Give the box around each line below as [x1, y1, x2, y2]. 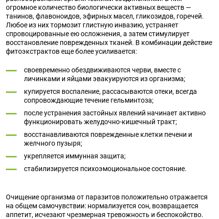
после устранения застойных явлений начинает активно [24, 109, 206, 117]
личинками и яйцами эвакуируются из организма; [24, 75, 185, 83]
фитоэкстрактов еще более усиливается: [6, 47, 137, 55]
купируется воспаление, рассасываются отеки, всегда [24, 88, 197, 95]
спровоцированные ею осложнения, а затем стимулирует [6, 30, 190, 38]
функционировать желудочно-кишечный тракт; [24, 118, 177, 126]
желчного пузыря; [24, 139, 82, 147]
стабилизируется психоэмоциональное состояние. [24, 165, 187, 173]
